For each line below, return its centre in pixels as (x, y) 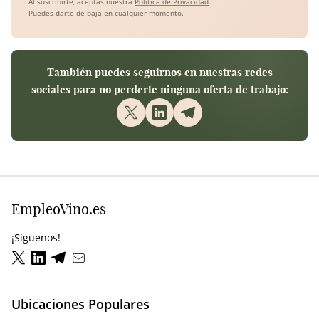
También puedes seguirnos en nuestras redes (159, 73)
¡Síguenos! (36, 238)
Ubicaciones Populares (80, 304)
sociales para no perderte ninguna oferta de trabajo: (159, 90)
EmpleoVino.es (59, 209)
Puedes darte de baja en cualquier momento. (106, 13)
